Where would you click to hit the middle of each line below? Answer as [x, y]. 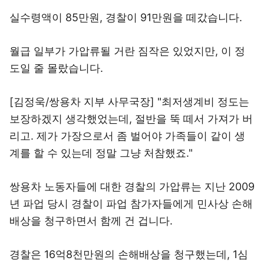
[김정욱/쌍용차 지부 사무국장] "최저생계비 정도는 [129, 102]
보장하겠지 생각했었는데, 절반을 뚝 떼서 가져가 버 [131, 119]
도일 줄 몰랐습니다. [56, 68]
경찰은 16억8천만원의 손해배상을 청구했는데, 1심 [129, 254]
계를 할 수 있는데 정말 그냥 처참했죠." [101, 153]
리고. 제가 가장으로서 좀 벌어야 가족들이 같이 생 [127, 136]
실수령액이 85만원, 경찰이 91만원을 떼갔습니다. [126, 17]
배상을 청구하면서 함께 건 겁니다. [91, 221]
